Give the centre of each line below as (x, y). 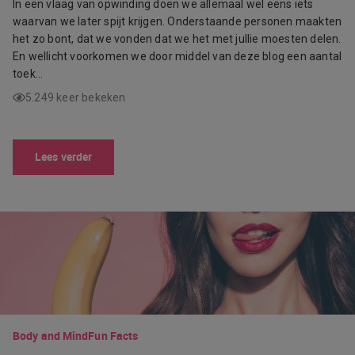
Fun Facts (113, 336)
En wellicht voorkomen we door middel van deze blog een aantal (177, 57)
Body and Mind (51, 336)
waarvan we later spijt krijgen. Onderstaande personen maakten (177, 22)
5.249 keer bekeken (76, 98)
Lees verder (64, 157)
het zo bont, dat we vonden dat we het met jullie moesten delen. (177, 39)
